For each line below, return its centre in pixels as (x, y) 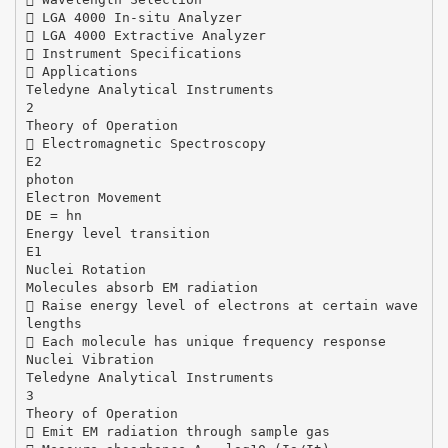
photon (49, 179)
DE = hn (53, 215)
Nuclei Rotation (85, 269)
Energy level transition (117, 233)
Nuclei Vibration (89, 359)
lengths (53, 323)
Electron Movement (93, 197)
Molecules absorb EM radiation (141, 287)
